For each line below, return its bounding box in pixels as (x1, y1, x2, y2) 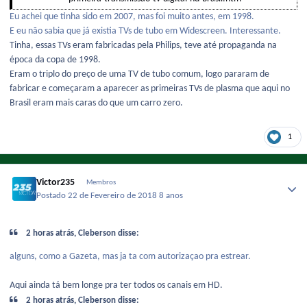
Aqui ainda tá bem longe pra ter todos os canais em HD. (10, 280, 223, 291)
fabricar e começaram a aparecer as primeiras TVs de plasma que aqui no (10, 84, 290, 95)
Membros (86, 179, 116, 187)
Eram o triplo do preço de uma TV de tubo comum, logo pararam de (10, 69, 269, 80)
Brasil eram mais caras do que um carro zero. (10, 98, 185, 109)
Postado (36, 191, 69, 200)
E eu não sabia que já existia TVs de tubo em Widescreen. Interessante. (10, 26, 281, 37)
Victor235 (36, 177, 75, 188)
